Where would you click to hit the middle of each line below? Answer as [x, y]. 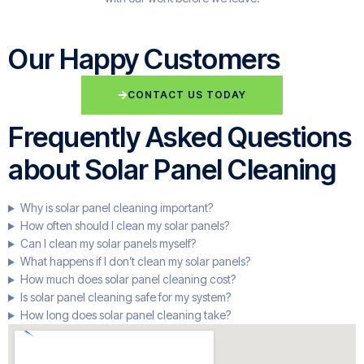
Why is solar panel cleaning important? [116, 208]
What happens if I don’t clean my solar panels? [135, 262]
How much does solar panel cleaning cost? [128, 279]
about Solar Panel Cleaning [172, 170]
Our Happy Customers [144, 59]
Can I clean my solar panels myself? [108, 244]
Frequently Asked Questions [180, 137]
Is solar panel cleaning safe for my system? [125, 297]
